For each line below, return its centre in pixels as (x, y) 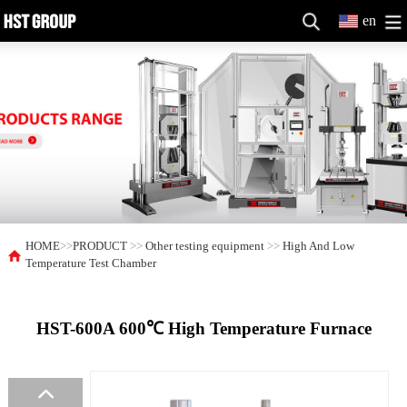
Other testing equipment (205, 246)
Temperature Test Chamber (91, 263)
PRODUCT (100, 246)
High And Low (319, 246)
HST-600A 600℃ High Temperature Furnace (203, 328)
